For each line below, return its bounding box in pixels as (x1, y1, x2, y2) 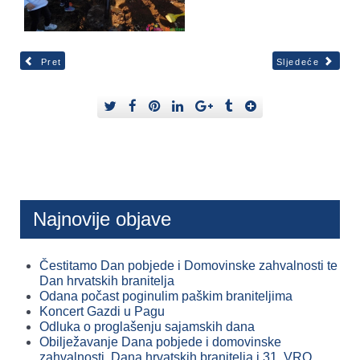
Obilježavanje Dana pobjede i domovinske (39, 334, 281, 349)
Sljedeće (276, 56, 320, 67)
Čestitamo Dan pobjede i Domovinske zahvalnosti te (39, 258, 337, 272)
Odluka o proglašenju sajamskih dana (39, 319, 255, 333)
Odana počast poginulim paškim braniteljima (39, 288, 292, 303)
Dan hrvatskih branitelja (39, 273, 174, 288)
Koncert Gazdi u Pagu (39, 304, 165, 318)
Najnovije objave (33, 207, 171, 230)
